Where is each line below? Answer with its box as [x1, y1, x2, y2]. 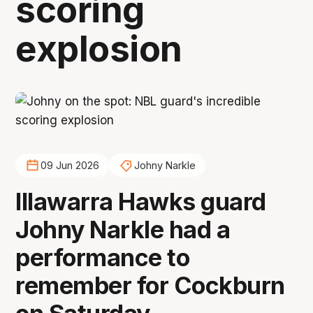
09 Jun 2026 [40, 159, 99, 172]
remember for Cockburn [15, 270, 285, 300]
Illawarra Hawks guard [15, 187, 266, 216]
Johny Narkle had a [15, 214, 231, 244]
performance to [15, 242, 190, 272]
